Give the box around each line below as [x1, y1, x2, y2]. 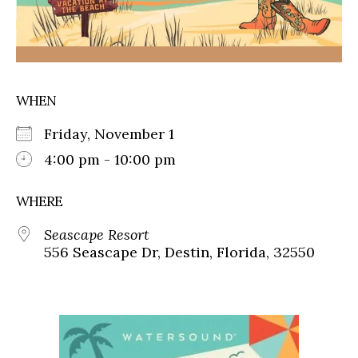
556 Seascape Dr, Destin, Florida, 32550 [44, 242, 315, 261]
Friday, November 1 [44, 124, 190, 143]
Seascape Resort [44, 225, 149, 244]
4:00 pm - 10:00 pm [44, 149, 176, 169]
